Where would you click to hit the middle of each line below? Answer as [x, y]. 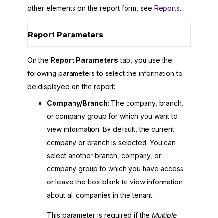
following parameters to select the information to [105, 73]
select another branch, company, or [104, 156]
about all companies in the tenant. [100, 195]
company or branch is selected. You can [111, 143]
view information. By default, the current [110, 129]
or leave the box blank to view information [115, 182]
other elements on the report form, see [91, 8]
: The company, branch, [145, 103]
